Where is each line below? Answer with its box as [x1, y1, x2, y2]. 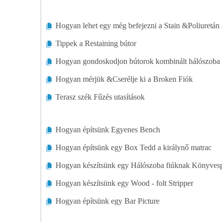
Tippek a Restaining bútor [55, 39, 136, 48]
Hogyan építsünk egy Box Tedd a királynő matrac [55, 143, 212, 152]
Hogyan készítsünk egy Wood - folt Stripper [55, 179, 193, 187]
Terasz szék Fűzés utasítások [55, 93, 145, 101]
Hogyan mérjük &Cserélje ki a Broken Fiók [55, 75, 193, 83]
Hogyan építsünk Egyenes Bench [55, 125, 160, 134]
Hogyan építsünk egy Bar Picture [55, 197, 160, 205]
